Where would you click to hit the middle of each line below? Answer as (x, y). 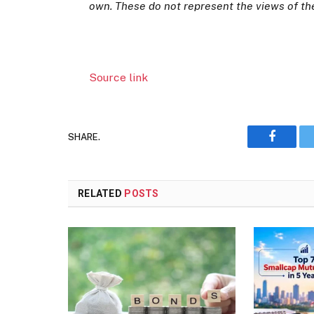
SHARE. (84, 137)
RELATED (101, 194)
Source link (119, 78)
